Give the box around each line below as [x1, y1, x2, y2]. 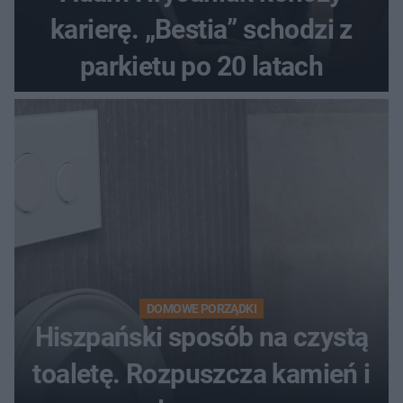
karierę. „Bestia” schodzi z [50, 13, 353, 45]
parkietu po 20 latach [79, 49, 324, 82]
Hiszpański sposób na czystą [34, 320, 369, 353]
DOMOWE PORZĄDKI [147, 300, 256, 316]
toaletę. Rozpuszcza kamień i [32, 357, 371, 390]
